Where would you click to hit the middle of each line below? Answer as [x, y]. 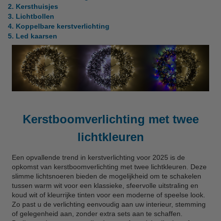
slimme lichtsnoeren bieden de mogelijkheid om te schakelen [107, 176]
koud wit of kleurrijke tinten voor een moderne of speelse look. [109, 195]
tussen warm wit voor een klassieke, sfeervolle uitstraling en [105, 185]
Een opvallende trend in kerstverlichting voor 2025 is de [98, 157]
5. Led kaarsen [33, 36]
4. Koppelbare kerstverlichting [59, 26]
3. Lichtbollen [31, 16]
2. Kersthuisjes [33, 6]
